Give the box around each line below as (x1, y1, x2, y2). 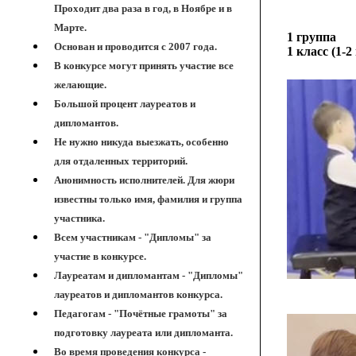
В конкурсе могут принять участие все (54, 60, 234, 72)
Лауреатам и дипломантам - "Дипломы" (54, 269, 243, 281)
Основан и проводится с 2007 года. (54, 41, 217, 52)
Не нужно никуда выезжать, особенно (54, 136, 229, 148)
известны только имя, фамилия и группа (54, 193, 242, 205)
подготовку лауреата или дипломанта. (54, 327, 233, 339)
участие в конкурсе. (54, 250, 146, 262)
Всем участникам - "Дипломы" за (54, 231, 211, 243)
